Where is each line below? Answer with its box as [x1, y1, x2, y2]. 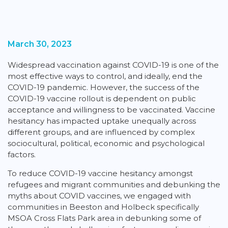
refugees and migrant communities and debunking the [8, 180, 220, 189]
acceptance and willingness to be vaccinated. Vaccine [8, 105, 215, 115]
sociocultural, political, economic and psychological [8, 138, 205, 148]
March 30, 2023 [8, 39, 72, 49]
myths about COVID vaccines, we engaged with [8, 191, 191, 201]
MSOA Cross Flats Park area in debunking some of [8, 213, 201, 223]
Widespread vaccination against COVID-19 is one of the [8, 60, 219, 70]
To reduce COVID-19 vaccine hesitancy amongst [8, 168, 193, 178]
